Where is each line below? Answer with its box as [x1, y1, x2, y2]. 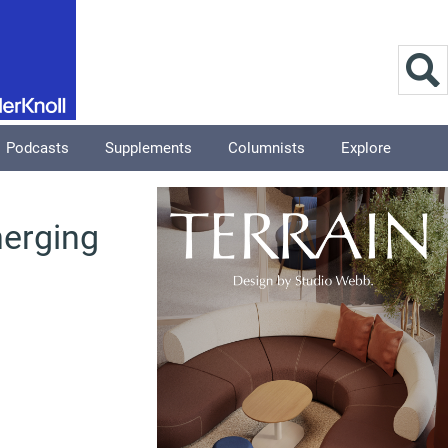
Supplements [105, 139, 192, 157]
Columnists [228, 139, 305, 157]
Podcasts [6, 139, 69, 157]
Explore [341, 139, 391, 157]
